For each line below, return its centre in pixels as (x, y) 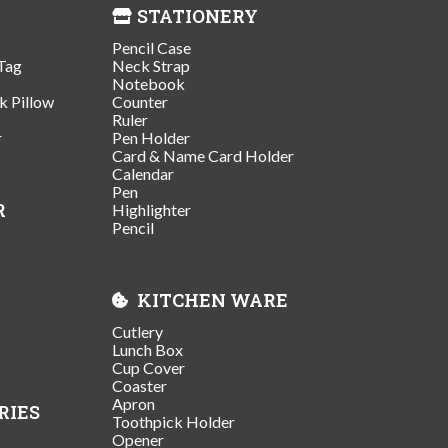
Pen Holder (151, 137)
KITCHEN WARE (212, 299)
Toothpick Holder (173, 421)
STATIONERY (197, 15)
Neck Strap (151, 65)
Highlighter (151, 209)
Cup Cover (148, 367)
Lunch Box (147, 349)
